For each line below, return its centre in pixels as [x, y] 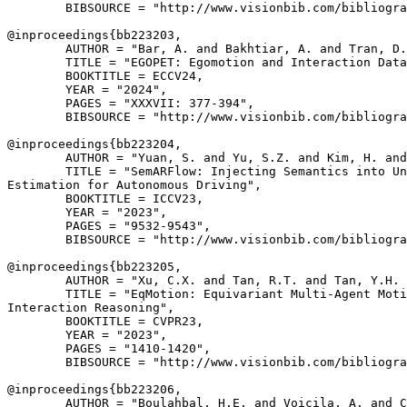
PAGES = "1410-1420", [109, 348]
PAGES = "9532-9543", [109, 226]
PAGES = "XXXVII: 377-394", [131, 103]
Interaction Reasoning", [91, 308]
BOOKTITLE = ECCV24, [105, 76]
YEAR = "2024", [87, 89]
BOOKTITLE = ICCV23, [105, 199]
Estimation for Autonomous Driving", [134, 185]
